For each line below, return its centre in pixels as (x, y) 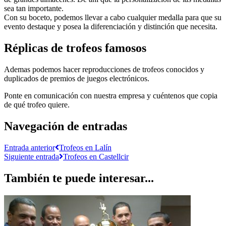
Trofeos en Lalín (85, 147)
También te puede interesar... (79, 178)
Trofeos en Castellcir (96, 156)
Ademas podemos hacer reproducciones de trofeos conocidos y (104, 69)
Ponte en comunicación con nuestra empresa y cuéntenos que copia (111, 96)
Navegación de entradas (66, 126)
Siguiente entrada (32, 156)
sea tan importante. (34, 9)
